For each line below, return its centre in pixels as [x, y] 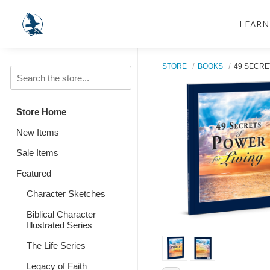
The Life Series [56, 246]
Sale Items [37, 153]
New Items [38, 132]
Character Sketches [66, 194]
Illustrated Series [59, 225]
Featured [34, 173]
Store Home [41, 112]
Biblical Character [61, 214]
